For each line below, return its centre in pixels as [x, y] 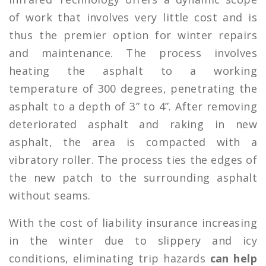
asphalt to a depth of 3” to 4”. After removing [133, 106]
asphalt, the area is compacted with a [133, 142]
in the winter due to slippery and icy [133, 240]
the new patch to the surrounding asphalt [133, 177]
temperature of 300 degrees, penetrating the [133, 88]
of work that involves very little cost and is [133, 17]
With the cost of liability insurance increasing [133, 222]
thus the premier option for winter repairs [133, 35]
